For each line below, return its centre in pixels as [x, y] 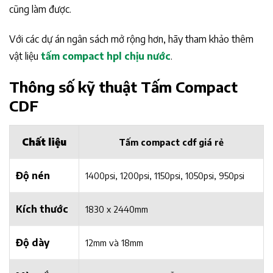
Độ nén [33, 175]
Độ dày [33, 242]
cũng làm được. [40, 9]
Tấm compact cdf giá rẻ [171, 142]
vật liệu [25, 56]
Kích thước [42, 209]
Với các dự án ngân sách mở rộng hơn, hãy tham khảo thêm [131, 39]
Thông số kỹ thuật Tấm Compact [123, 86]
